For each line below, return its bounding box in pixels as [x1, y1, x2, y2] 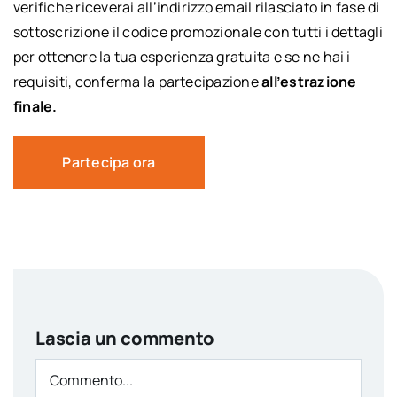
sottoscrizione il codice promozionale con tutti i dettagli [12, 22, 383, 43]
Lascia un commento [35, 326, 214, 351]
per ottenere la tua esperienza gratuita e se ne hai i [12, 47, 351, 67]
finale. [12, 97, 58, 117]
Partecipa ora [62, 152, 156, 173]
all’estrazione [261, 72, 357, 92]
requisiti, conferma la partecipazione [12, 72, 262, 92]
